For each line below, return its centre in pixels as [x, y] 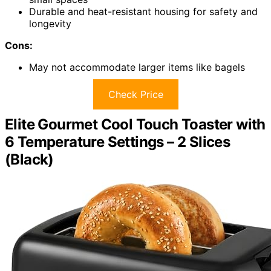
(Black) [29, 159]
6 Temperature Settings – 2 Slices [118, 142]
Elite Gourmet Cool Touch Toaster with [135, 124]
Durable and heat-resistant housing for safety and [143, 11]
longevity [50, 23]
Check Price [135, 94]
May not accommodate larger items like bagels [137, 67]
